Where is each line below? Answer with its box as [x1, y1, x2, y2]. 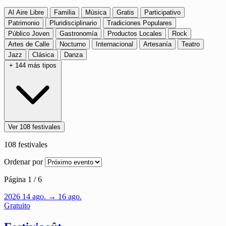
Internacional [96, 40, 133, 48]
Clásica [32, 51, 54, 59]
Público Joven [8, 30, 49, 37]
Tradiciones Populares [107, 19, 172, 27]
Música [85, 9, 106, 16]
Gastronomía [60, 30, 97, 37]
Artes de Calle [8, 40, 49, 48]
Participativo [144, 9, 181, 16]
